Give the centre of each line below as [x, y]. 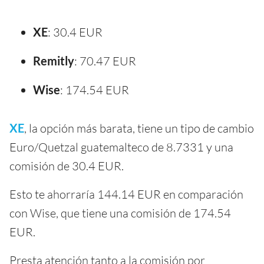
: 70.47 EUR [105, 61]
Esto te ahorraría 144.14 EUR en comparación [126, 194]
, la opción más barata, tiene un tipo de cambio [139, 128]
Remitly [54, 61]
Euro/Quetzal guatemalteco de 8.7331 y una [121, 147]
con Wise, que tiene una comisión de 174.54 [120, 213]
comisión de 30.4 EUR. [67, 166]
